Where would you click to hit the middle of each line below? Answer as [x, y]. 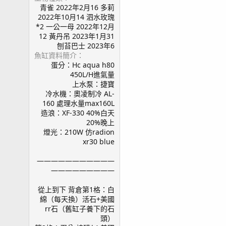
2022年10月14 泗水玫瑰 [76, 17]
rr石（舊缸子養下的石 [80, 209]
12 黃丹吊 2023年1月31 [77, 36]
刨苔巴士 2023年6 [86, 46]
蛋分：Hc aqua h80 [83, 65]
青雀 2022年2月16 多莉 [77, 7]
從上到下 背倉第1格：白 [76, 189]
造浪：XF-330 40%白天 [78, 113]
